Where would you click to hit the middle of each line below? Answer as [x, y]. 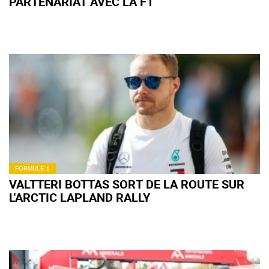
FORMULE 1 [32, 168]
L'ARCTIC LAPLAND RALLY [80, 197]
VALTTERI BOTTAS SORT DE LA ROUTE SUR [127, 184]
